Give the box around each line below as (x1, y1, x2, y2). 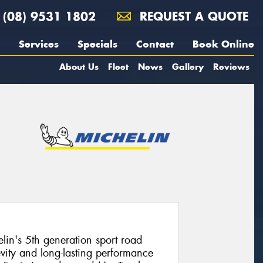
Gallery (172, 61, 204, 72)
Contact (136, 38, 174, 50)
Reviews (213, 61, 249, 72)
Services (19, 38, 59, 50)
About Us (59, 61, 99, 72)
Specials (77, 38, 117, 50)
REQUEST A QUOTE (136, 9, 248, 23)
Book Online (193, 38, 254, 50)
